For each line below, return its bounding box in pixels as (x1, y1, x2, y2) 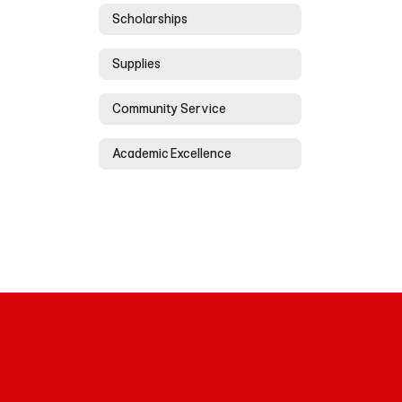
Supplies (112, 56, 161, 72)
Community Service (112, 100, 226, 117)
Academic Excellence (112, 145, 232, 162)
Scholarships (112, 11, 188, 27)
